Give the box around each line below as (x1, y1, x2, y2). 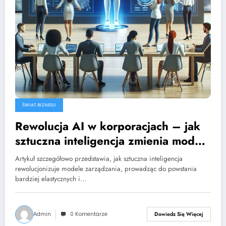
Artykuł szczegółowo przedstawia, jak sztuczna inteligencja (15, 153, 183, 163)
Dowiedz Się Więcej (154, 210, 203, 218)
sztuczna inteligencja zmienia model (15, 132, 204, 149)
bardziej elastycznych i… (15, 174, 86, 184)
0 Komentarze (70, 210, 107, 218)
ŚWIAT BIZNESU (22, 101, 56, 108)
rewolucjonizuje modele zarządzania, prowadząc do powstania (15, 163, 197, 174)
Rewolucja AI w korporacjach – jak (15, 118, 200, 134)
